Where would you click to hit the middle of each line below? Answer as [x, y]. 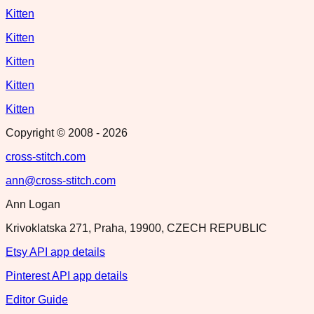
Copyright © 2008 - [54, 132]
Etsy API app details [55, 252]
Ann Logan [33, 204]
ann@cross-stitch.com [61, 180]
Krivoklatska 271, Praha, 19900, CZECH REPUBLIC [136, 228]
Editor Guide [37, 299]
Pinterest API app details [67, 275]
